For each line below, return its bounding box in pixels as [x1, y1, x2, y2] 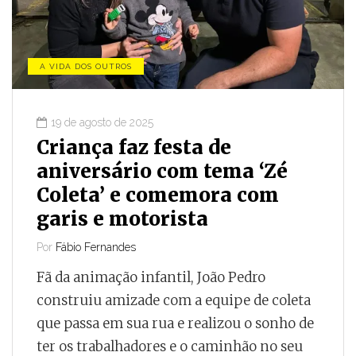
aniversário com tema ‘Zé [37, 159, 288, 184]
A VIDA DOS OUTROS [40, 62, 132, 72]
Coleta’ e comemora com [37, 183, 279, 208]
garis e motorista [37, 207, 208, 232]
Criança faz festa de [37, 135, 231, 161]
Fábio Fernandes [56, 241, 136, 254]
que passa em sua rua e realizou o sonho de [37, 315, 314, 333]
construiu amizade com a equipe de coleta [37, 292, 311, 310]
